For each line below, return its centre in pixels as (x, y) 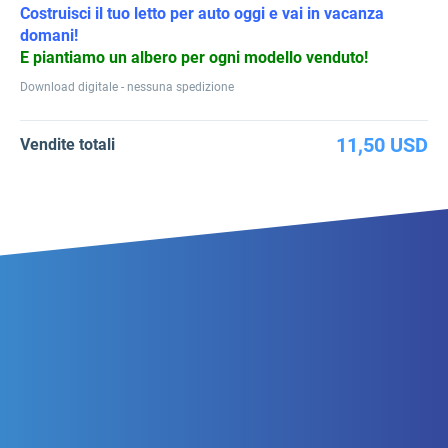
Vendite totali (67, 144)
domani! (49, 35)
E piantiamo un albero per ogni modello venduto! (194, 57)
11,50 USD (382, 144)
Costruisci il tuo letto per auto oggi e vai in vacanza (202, 13)
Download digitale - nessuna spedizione (127, 86)
